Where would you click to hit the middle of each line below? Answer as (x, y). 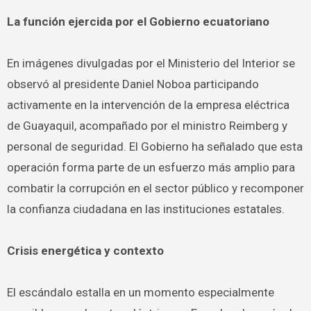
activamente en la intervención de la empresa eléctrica (148, 105)
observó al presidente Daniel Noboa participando (133, 84)
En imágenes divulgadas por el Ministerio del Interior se (151, 63)
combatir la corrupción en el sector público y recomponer (155, 188)
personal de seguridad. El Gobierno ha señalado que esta (154, 146)
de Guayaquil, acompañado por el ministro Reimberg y (147, 126)
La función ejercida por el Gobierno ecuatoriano (138, 22)
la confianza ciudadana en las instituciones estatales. (145, 209)
